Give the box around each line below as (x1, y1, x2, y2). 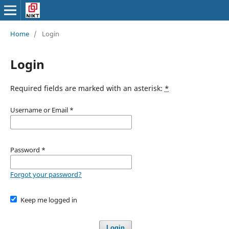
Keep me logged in (20, 195, 78, 204)
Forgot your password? (10, 169, 82, 179)
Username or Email (10, 105, 70, 114)
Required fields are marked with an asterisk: (10, 83, 165, 93)
